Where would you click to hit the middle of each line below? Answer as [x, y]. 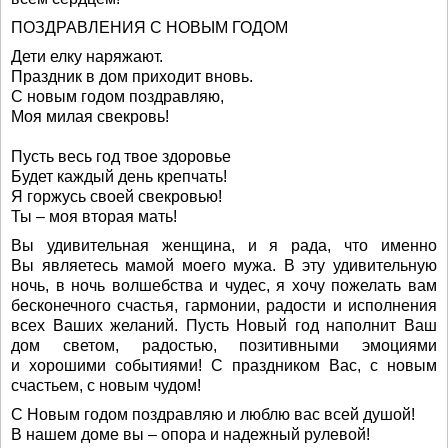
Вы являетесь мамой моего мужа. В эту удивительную [224, 265]
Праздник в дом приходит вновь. [132, 76]
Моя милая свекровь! [90, 116]
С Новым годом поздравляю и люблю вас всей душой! [213, 414]
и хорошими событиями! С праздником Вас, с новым [224, 365]
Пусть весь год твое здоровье [121, 156]
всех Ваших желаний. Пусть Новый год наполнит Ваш [224, 325]
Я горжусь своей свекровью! [116, 196]
